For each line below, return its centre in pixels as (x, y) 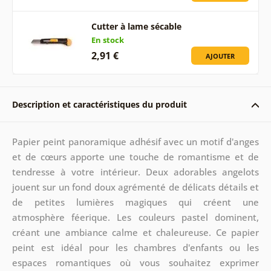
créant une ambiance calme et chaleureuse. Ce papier (135, 232)
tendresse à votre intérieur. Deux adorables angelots (135, 171)
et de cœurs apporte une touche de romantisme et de (135, 156)
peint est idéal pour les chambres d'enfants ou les (135, 247)
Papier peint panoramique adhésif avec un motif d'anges (135, 141)
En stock (107, 40)
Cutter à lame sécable (136, 26)
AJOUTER (220, 56)
